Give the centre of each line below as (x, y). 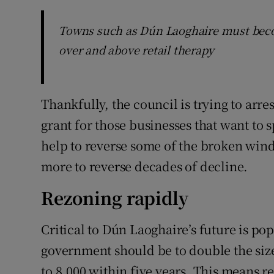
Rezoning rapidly (115, 198)
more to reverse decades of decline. (145, 166)
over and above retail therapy (136, 50)
